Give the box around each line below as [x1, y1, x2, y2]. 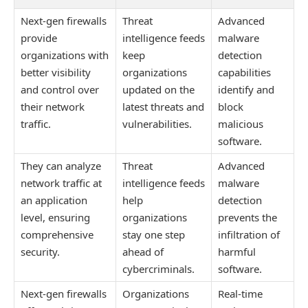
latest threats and [122, 99, 204, 113]
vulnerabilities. [122, 116, 192, 131]
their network [21, 99, 85, 113]
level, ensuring [21, 210, 90, 224]
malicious [218, 116, 263, 131]
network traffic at [21, 175, 102, 190]
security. [21, 244, 60, 258]
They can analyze [21, 158, 101, 173]
